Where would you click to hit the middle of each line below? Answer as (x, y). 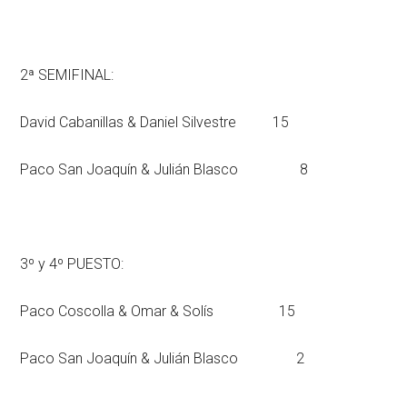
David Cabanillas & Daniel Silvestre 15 (155, 122)
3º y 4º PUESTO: (72, 264)
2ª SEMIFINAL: (67, 75)
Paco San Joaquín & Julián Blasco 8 (164, 169)
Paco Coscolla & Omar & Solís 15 (158, 311)
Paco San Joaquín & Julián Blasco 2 (163, 358)
